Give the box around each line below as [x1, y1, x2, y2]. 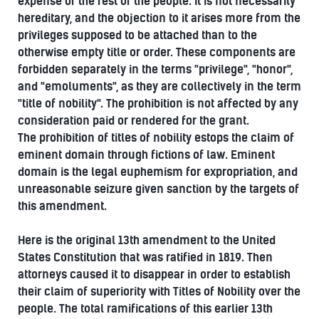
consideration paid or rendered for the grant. [18, 113, 249, 127]
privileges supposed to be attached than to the [18, 28, 257, 42]
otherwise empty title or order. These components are [18, 45, 296, 59]
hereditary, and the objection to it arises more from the [18, 11, 300, 25]
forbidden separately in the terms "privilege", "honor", [18, 62, 293, 76]
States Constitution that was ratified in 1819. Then [18, 250, 273, 264]
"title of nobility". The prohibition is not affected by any [18, 96, 298, 110]
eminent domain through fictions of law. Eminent [18, 147, 275, 162]
